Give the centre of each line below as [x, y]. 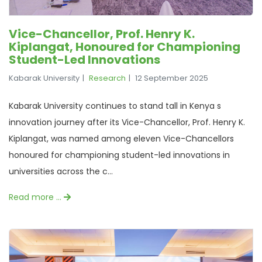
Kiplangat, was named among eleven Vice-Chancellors [121, 138]
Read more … [36, 197]
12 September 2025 [172, 78]
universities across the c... [61, 171]
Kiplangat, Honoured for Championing [125, 46]
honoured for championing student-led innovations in [119, 155]
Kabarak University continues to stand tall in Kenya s [115, 106]
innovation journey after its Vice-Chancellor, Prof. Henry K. [127, 122]
